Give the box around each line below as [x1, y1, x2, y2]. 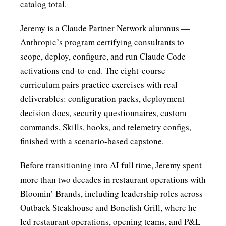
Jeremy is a [20, 22, 62, 34]
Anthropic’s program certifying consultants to [20, 36, 184, 48]
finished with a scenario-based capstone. [20, 135, 164, 147]
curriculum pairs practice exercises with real [20, 79, 178, 90]
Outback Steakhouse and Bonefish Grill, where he [20, 202, 197, 213]
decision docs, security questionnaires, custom [20, 107, 186, 119]
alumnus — [147, 22, 190, 34]
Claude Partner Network [62, 22, 147, 34]
